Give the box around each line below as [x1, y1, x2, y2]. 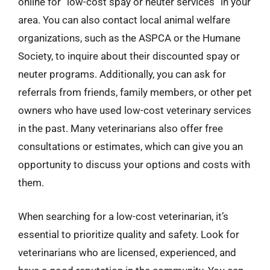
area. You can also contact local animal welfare [18, 14, 230, 26]
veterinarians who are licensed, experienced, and [18, 246, 236, 259]
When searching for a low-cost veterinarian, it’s [18, 210, 228, 222]
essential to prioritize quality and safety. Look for [18, 228, 239, 240]
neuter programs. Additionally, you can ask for [18, 68, 226, 80]
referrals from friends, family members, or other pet [18, 86, 252, 98]
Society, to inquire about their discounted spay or [18, 50, 240, 62]
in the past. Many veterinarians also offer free [18, 122, 223, 134]
